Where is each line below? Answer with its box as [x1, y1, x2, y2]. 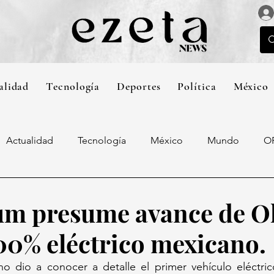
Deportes [117, 79, 161, 93]
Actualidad [6, 135, 53, 146]
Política [177, 79, 217, 93]
